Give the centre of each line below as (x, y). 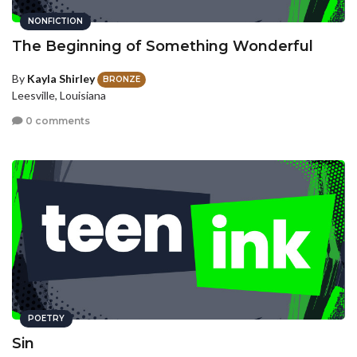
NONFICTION (55, 21)
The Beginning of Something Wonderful (163, 46)
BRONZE (122, 80)
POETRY (46, 319)
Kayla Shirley (61, 78)
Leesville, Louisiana (59, 96)
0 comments (57, 120)
